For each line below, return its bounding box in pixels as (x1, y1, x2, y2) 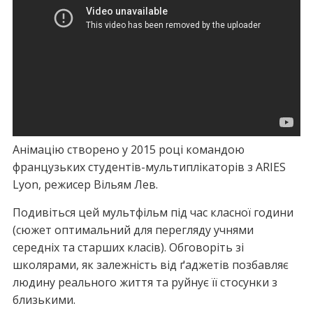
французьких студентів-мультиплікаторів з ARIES (12, 159, 286, 175)
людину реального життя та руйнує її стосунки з (12, 275, 277, 290)
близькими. (12, 292, 75, 307)
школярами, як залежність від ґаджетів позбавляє (12, 257, 289, 272)
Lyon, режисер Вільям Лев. (12, 177, 158, 192)
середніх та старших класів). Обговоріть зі (12, 240, 244, 255)
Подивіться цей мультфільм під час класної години (12, 205, 293, 220)
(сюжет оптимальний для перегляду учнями (12, 222, 254, 238)
